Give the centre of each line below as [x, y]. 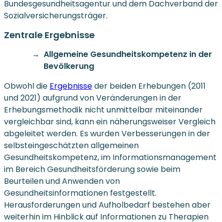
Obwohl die [27, 86]
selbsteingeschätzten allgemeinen [71, 145]
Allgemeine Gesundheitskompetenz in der [128, 54]
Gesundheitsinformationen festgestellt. [80, 193]
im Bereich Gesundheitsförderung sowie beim [92, 169]
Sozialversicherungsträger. [56, 15]
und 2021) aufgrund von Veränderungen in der [93, 98]
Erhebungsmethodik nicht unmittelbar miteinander [103, 110]
